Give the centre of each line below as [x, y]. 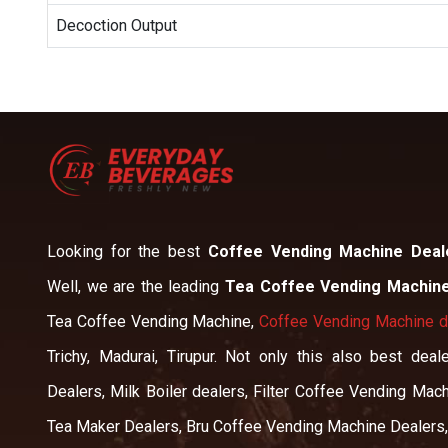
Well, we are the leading [136, 286]
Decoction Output [116, 25]
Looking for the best [127, 251]
